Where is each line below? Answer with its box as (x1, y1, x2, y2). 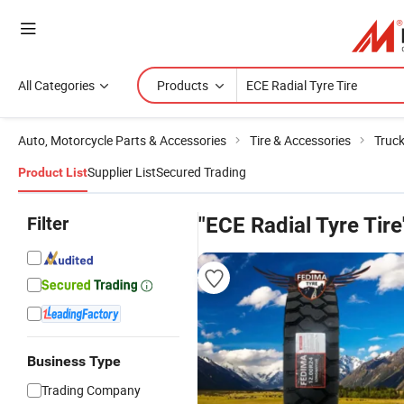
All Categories (18, 77, 95, 94)
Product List (18, 165, 87, 179)
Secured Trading (156, 163, 246, 180)
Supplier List (87, 163, 156, 180)
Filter (27, 213, 69, 234)
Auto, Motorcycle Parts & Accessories (18, 132, 226, 149)
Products (157, 77, 208, 94)
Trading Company (41, 381, 141, 399)
